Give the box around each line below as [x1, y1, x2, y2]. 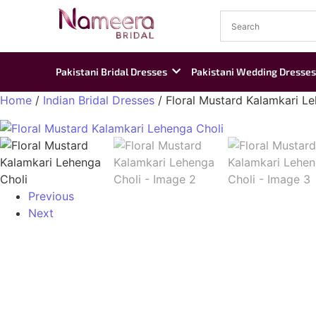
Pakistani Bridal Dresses [56, 66, 167, 78]
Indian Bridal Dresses [43, 93, 154, 107]
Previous [28, 189, 74, 203]
